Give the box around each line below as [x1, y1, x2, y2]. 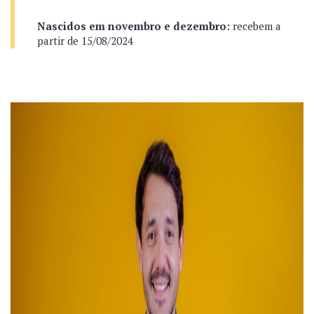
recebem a [230, 19, 281, 33]
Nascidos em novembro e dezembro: [37, 19, 230, 33]
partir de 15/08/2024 [37, 34, 133, 48]
